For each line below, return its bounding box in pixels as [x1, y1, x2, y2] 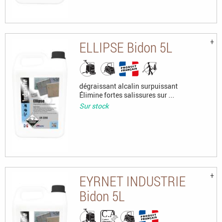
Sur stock [79, 101, 109, 111]
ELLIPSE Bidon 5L [79, 38, 172, 56]
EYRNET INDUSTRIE [79, 171, 186, 190]
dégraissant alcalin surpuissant [79, 81, 178, 91]
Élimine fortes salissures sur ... [79, 90, 174, 100]
